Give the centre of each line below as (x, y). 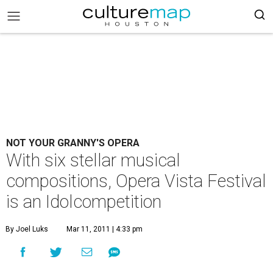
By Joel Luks (27, 229)
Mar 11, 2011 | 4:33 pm (105, 229)
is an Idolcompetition (84, 202)
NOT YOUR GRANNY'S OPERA (73, 143)
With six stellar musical (93, 160)
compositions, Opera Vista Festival (136, 181)
